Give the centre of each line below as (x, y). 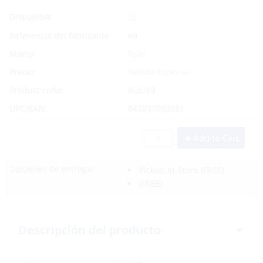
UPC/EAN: (28, 108)
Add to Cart (216, 138)
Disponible (31, 17)
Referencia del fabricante (59, 36)
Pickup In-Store (168, 170)
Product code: (36, 90)
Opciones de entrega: (52, 169)
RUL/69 (141, 90)
